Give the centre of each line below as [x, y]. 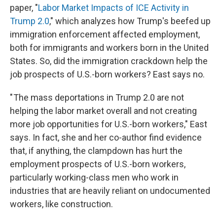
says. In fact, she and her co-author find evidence [106, 137]
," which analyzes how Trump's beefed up [130, 21]
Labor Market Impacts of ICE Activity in [113, 8]
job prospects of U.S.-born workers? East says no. [107, 74]
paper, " [24, 8]
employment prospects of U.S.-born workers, [98, 164]
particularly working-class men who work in [94, 177]
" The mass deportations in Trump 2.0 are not [97, 97]
